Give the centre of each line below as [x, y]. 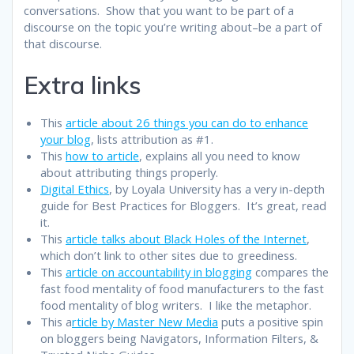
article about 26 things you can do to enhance [187, 122]
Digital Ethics [75, 188]
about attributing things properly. [129, 172]
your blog [66, 139]
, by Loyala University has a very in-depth [217, 188]
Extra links [83, 85]
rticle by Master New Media [145, 321]
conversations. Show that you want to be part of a [159, 10]
